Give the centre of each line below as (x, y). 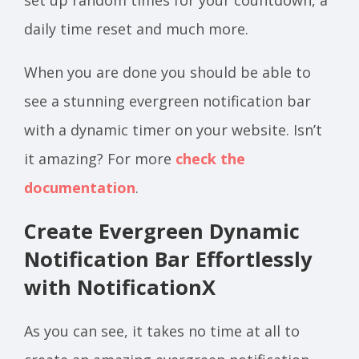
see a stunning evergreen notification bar (167, 101)
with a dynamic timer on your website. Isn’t (173, 130)
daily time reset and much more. (136, 29)
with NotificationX (120, 287)
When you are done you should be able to (167, 72)
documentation (80, 188)
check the (210, 159)
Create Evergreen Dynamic (162, 231)
